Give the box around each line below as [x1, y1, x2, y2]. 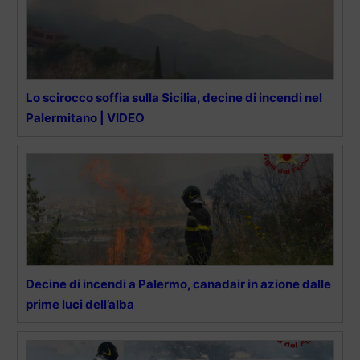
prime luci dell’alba [26, 296, 134, 312]
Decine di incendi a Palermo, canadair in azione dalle [26, 276, 331, 292]
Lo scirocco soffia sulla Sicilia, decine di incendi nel [26, 89, 322, 105]
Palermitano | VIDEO [26, 109, 145, 125]
